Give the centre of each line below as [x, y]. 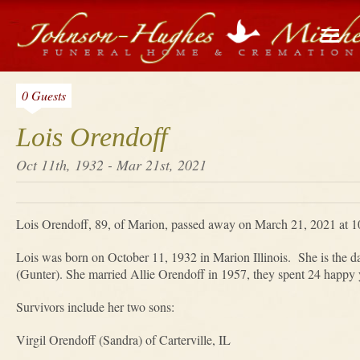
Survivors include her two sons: [95, 307]
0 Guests [44, 95]
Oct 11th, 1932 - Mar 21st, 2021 [111, 165]
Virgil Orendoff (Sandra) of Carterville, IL [123, 340]
